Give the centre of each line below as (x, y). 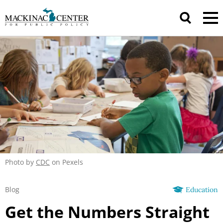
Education (202, 190)
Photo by (20, 162)
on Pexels (66, 162)
